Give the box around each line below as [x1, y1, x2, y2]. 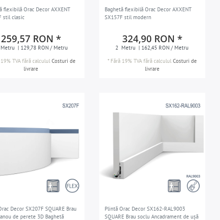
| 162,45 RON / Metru [137, 44, 189, 52]
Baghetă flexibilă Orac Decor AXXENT [104, 6, 192, 13]
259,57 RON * [1, 32, 61, 46]
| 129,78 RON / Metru [16, 44, 68, 52]
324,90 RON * [122, 32, 182, 46]
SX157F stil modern [104, 14, 151, 21]
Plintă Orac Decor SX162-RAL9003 [104, 205, 185, 212]
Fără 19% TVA [110, 57, 142, 65]
